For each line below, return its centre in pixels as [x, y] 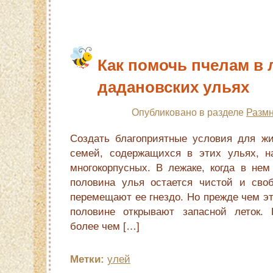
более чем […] [105, 226]
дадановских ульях [173, 87]
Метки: [87, 259]
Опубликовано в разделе [189, 112]
